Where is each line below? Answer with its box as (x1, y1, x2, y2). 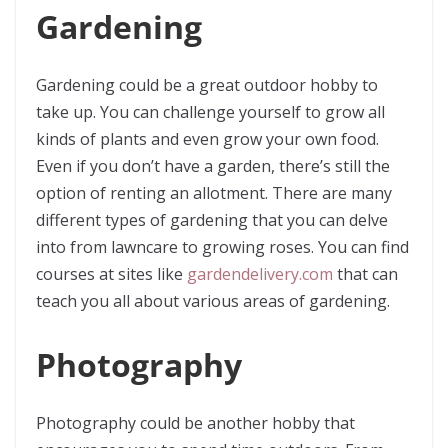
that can (333, 263, 398, 285)
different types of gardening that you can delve (36, 209, 388, 231)
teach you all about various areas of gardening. (36, 290, 390, 312)
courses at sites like (36, 263, 187, 285)
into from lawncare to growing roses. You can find (36, 236, 409, 258)
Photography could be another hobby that (36, 412, 355, 434)
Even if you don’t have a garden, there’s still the (36, 155, 390, 177)
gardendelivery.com (187, 263, 333, 285)
